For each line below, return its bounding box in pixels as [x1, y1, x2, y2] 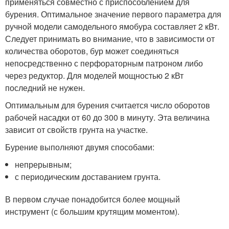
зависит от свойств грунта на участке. [5, 124, 148, 136]
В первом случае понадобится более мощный [5, 193, 180, 205]
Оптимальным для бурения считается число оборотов [5, 99, 210, 111]
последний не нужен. [5, 82, 85, 94]
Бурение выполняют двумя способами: [5, 141, 154, 153]
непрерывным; [15, 158, 72, 171]
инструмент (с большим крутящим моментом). [5, 205, 179, 218]
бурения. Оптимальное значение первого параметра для [5, 8, 221, 20]
